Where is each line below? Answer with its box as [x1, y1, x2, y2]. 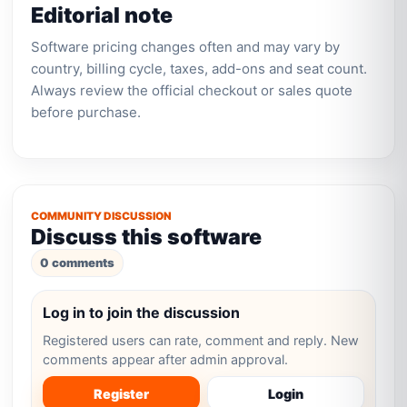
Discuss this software [31, 223, 263, 250]
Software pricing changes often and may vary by [31, 38, 341, 55]
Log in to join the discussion [43, 303, 241, 322]
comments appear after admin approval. [43, 352, 289, 367]
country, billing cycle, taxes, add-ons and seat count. [31, 60, 368, 77]
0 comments [40, 255, 115, 270]
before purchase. [31, 104, 142, 121]
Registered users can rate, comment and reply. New [43, 333, 360, 348]
